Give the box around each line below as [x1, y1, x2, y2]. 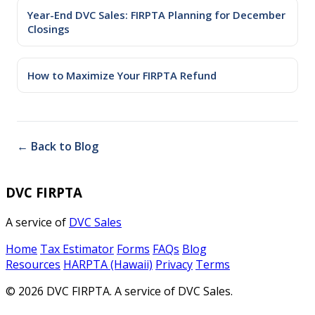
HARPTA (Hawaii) [63, 257, 153, 273]
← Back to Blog [17, 138, 98, 154]
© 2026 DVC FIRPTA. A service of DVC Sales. [6, 283, 233, 300]
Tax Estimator [40, 241, 114, 257]
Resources [6, 257, 60, 273]
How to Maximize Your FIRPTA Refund [27, 67, 217, 82]
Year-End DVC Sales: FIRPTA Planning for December [27, 7, 285, 22]
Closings [27, 21, 70, 36]
